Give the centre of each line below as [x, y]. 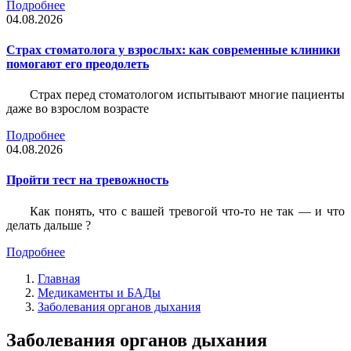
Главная [59, 278]
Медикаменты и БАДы [99, 292]
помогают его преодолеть [78, 63]
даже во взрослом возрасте [78, 109]
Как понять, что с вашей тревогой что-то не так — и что [187, 211]
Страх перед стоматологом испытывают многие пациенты [187, 95]
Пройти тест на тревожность [87, 180]
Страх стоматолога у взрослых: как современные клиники [173, 49]
